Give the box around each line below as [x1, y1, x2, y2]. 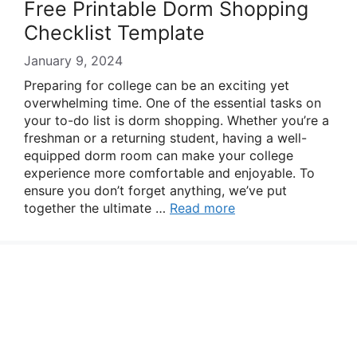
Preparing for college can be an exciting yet [24, 77, 289, 93]
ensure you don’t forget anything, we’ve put [24, 182, 287, 198]
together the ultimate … [24, 200, 170, 216]
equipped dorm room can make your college [24, 147, 293, 163]
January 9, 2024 [24, 53, 123, 69]
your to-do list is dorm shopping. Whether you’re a [24, 112, 329, 128]
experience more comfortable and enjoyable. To [24, 165, 315, 181]
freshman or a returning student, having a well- [24, 130, 307, 146]
